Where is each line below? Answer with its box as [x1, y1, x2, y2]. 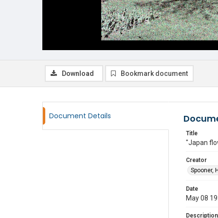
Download [62, 70, 94, 77]
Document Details [49, 111, 111, 121]
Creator [186, 157, 207, 163]
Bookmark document [121, 70, 188, 77]
